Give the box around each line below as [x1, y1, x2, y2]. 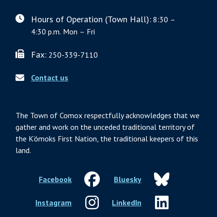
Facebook [39, 174, 72, 185]
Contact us [31, 73, 68, 83]
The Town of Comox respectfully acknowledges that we [15, 110, 200, 121]
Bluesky [114, 174, 141, 185]
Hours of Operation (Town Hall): [31, 14, 151, 25]
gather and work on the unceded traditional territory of [15, 122, 195, 132]
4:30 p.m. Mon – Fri [31, 27, 95, 37]
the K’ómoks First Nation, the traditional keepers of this [15, 134, 198, 144]
